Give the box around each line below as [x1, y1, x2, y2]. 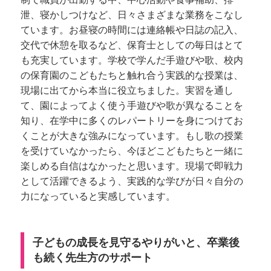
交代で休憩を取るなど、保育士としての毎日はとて [21, 39, 243, 50]
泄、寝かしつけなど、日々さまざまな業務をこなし [21, 9, 243, 20]
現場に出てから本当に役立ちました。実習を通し [21, 85, 233, 96]
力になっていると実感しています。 [21, 191, 175, 201]
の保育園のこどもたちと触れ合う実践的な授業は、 [21, 70, 243, 80]
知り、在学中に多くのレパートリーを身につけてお [21, 115, 243, 126]
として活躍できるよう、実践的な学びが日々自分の [21, 175, 243, 186]
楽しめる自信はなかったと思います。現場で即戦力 [21, 160, 243, 171]
